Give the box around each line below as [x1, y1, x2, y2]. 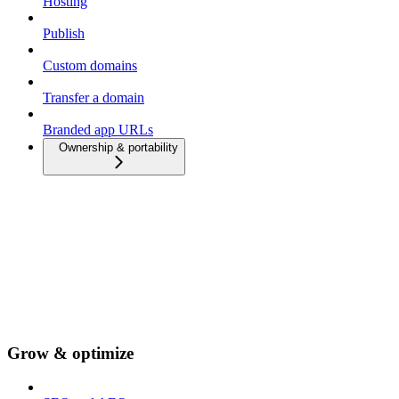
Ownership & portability [59, 141, 178, 154]
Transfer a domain [43, 90, 144, 105]
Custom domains [43, 58, 137, 73]
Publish [43, 26, 85, 41]
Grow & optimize [7, 343, 134, 362]
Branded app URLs [43, 122, 153, 137]
